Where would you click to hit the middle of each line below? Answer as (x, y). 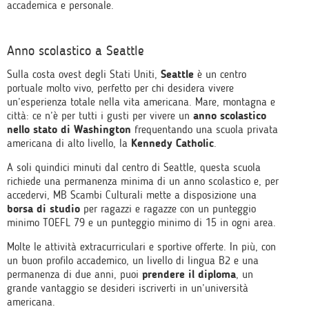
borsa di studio (45, 209)
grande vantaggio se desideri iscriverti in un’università (128, 288)
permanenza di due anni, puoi (74, 274)
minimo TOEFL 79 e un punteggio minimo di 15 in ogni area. (141, 222)
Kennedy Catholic (172, 143)
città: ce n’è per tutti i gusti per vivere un (100, 116)
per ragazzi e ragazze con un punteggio (170, 209)
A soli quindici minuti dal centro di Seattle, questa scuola (134, 167)
